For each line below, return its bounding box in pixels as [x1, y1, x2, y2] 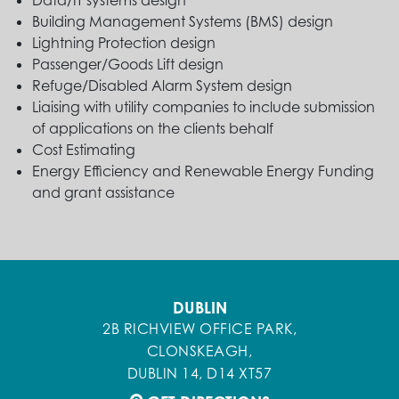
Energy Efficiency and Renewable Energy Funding [32, 162, 374, 181]
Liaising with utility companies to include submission [32, 98, 375, 117]
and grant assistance [32, 183, 175, 202]
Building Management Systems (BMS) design [32, 12, 333, 31]
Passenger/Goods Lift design [32, 55, 224, 74]
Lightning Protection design [32, 34, 216, 53]
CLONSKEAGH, [146, 342, 253, 361]
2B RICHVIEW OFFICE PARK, [102, 320, 297, 338]
